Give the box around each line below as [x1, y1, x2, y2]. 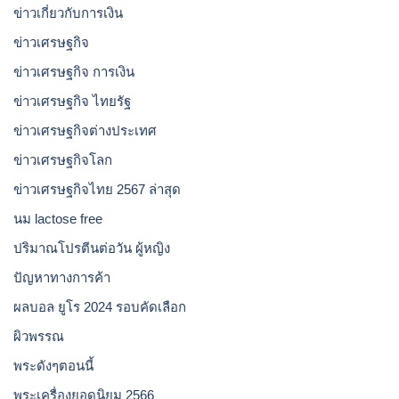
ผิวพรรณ [13, 329, 64, 344]
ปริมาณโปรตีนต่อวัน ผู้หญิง [13, 240, 170, 256]
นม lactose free [13, 211, 102, 226]
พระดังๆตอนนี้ [13, 358, 94, 373]
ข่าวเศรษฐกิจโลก [13, 152, 112, 167]
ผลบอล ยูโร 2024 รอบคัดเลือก [13, 299, 186, 314]
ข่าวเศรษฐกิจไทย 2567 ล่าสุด [13, 182, 181, 197]
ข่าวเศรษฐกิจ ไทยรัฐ [13, 94, 131, 109]
